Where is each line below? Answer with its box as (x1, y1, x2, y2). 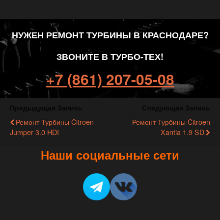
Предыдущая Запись (10, 103, 82, 112)
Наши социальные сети (41, 146, 179, 163)
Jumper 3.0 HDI (10, 127, 59, 137)
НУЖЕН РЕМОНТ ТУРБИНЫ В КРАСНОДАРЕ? (11, 28, 209, 41)
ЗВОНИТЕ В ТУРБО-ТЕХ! (56, 50, 164, 63)
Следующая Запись (142, 103, 210, 112)
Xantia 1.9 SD (161, 127, 204, 137)
